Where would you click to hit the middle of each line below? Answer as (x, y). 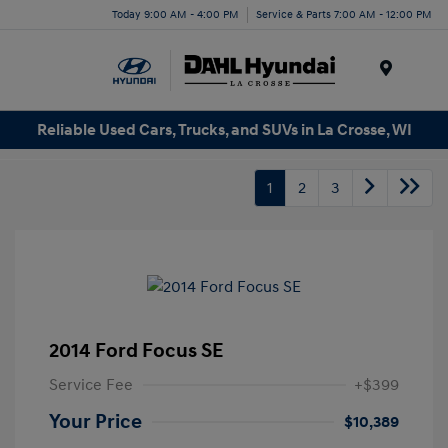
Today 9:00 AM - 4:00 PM (175, 14)
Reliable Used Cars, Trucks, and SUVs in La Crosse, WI (224, 129)
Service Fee (91, 385)
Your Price (95, 422)
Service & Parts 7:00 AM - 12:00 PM (344, 14)
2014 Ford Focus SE (136, 351)
